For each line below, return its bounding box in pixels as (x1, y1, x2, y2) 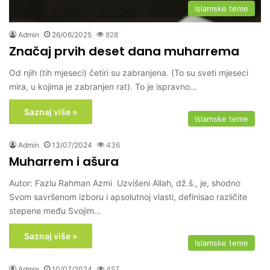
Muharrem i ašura (9, 153, 119, 171)
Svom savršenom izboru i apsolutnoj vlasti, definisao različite (9, 192, 247, 202)
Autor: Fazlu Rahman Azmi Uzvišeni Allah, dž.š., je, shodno (9, 178, 240, 189)
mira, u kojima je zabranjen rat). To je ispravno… (9, 81, 197, 92)
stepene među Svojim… (9, 206, 101, 216)
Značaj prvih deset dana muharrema (9, 43, 239, 60)
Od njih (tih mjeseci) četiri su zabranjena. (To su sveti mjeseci (9, 67, 248, 78)
